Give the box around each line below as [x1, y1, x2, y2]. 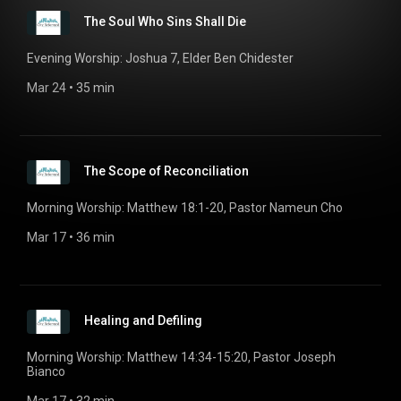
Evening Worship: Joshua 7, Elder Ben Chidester [27, 51, 294, 65]
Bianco [27, 364, 65, 379]
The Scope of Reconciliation [84, 164, 249, 178]
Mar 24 [27, 81, 66, 95]
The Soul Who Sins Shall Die [84, 14, 246, 29]
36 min [76, 230, 115, 244]
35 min [76, 81, 115, 95]
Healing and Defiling [84, 313, 202, 328]
